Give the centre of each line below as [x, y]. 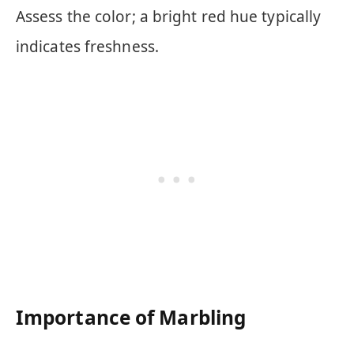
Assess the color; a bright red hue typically [169, 17]
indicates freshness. [87, 47]
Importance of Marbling [131, 317]
